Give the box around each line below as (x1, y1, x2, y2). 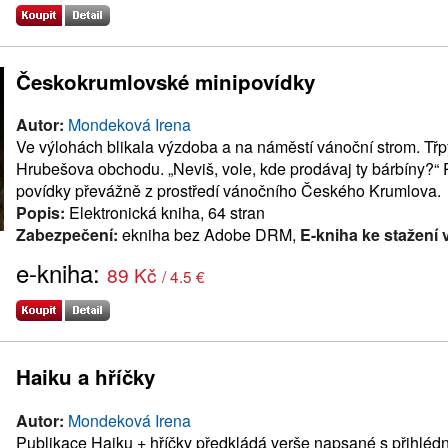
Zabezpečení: (16, 223, 118, 247)
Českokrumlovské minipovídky (16, 66, 315, 96)
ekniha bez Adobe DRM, (118, 223, 300, 247)
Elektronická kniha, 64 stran (65, 201, 265, 225)
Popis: (16, 201, 65, 225)
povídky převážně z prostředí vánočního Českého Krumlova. (16, 179, 441, 203)
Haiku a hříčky (16, 362, 155, 392)
